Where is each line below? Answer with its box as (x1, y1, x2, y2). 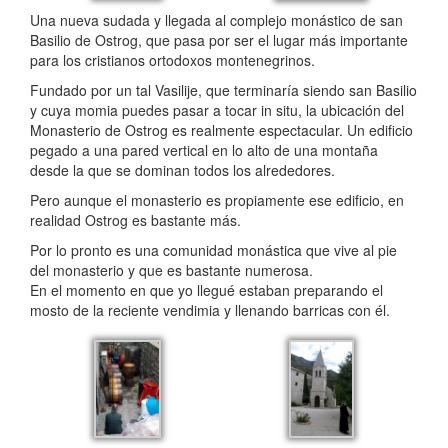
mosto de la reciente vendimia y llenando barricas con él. (30, 300, 390, 321)
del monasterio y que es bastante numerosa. (30, 260, 313, 281)
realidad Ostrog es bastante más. (30, 210, 241, 231)
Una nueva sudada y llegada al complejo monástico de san (30, 10, 403, 31)
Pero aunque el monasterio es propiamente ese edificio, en (30, 190, 404, 211)
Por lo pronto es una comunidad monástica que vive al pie (30, 240, 397, 261)
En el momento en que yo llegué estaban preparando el (30, 280, 383, 301)
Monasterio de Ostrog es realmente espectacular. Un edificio (30, 120, 413, 141)
